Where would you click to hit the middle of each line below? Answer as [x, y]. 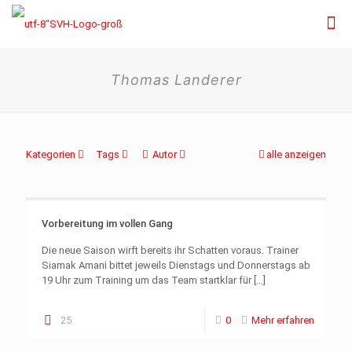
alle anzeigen [296, 154]
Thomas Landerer [176, 80]
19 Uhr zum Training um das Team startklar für [147, 280]
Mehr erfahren [283, 320]
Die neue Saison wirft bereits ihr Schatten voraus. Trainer [170, 250]
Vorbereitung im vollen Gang [107, 224]
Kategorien [51, 154]
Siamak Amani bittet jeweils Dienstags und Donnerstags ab [176, 265]
